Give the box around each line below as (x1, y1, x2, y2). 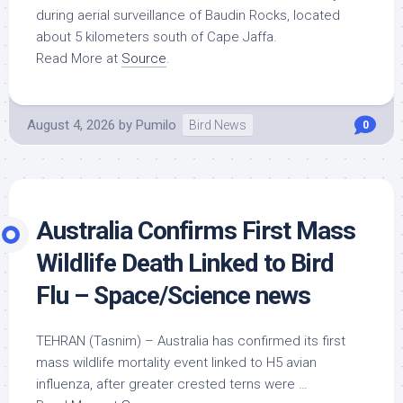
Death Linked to (116, 248, 291, 278)
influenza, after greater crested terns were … (36, 376, 308, 392)
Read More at (36, 50, 121, 67)
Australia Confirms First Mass (36, 216, 355, 246)
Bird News (189, 118, 246, 132)
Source (121, 50, 166, 67)
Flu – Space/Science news (36, 281, 310, 310)
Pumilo (136, 117, 176, 133)
